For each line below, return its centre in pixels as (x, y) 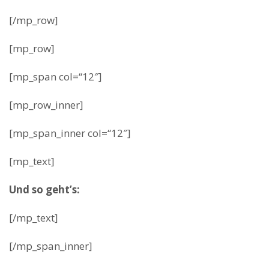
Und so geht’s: (44, 189)
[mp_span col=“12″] (56, 77)
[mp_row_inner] (46, 105)
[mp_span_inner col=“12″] (70, 133)
